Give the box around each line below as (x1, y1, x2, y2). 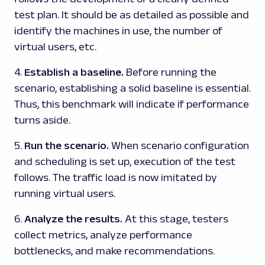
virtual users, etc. (14, 40, 96, 53)
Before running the (124, 66, 216, 78)
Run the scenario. (24, 139, 109, 151)
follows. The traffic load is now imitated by (14, 171, 217, 183)
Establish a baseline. (24, 66, 124, 78)
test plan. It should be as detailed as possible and (14, 8, 249, 21)
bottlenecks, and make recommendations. (14, 244, 215, 257)
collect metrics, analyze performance (14, 228, 192, 241)
